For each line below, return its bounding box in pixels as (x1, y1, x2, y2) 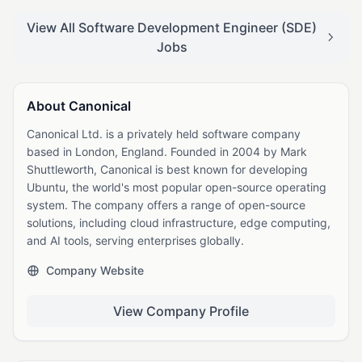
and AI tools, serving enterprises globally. (27, 234, 244, 247)
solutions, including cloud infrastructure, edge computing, (27, 216, 330, 229)
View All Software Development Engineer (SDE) (27, 19, 318, 36)
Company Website (46, 263, 144, 277)
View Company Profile (113, 303, 249, 319)
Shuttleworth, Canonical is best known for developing (27, 162, 308, 176)
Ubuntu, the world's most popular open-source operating (27, 180, 326, 194)
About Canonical (27, 98, 131, 114)
